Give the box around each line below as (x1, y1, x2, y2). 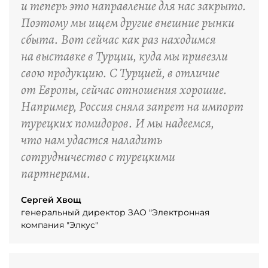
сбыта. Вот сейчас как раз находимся (21, 31, 216, 48)
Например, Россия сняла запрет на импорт (21, 98, 243, 115)
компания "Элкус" (21, 220, 98, 230)
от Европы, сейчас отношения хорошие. (21, 81, 227, 99)
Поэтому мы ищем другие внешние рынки (21, 14, 234, 32)
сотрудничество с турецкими (21, 148, 175, 166)
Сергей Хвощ (21, 194, 81, 205)
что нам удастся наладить (21, 131, 162, 149)
